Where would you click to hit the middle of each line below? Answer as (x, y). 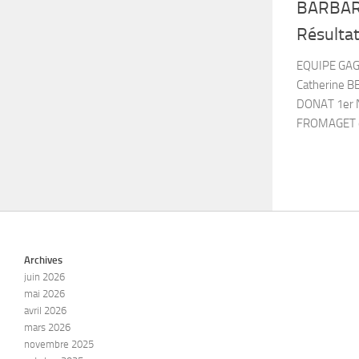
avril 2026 (45, 311)
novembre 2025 (59, 345)
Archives (43, 260)
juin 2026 (44, 277)
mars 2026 (47, 328)
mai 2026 (44, 294)
